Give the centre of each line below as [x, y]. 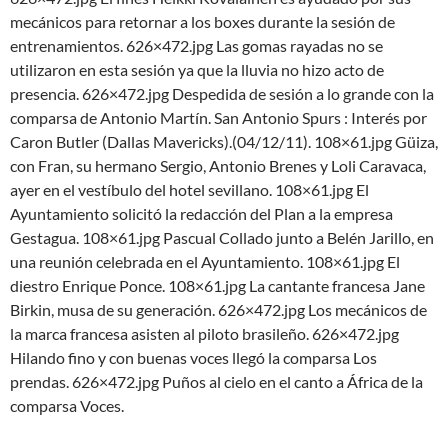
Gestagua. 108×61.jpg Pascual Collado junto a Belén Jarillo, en [222, 238]
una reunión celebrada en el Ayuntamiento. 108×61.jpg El [205, 262]
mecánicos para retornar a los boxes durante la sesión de [202, 22]
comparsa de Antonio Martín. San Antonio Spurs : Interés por [218, 118]
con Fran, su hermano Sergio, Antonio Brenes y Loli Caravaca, [218, 166]
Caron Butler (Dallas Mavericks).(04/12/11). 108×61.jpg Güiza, [224, 142]
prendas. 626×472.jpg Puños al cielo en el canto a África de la [216, 382]
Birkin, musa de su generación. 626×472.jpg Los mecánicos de [218, 310]
